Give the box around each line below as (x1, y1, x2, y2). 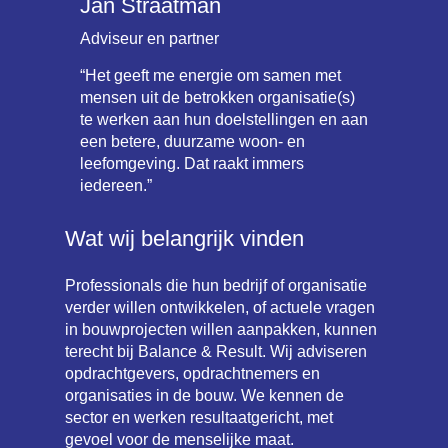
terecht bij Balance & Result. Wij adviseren (64, 342, 367, 360)
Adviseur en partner (79, 29, 219, 47)
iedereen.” (79, 176, 152, 194)
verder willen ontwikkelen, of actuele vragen (64, 298, 375, 316)
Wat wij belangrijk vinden (64, 225, 304, 251)
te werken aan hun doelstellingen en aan (79, 110, 368, 128)
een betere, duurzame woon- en (79, 132, 305, 150)
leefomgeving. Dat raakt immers (79, 154, 304, 172)
